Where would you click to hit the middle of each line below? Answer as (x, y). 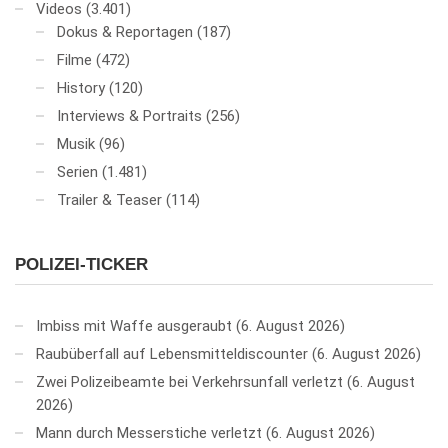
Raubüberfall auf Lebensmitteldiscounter (172, 353)
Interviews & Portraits (129, 115)
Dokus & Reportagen (125, 31)
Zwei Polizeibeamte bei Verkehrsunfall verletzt (189, 381)
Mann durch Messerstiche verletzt (149, 432)
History (81, 87)
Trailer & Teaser (109, 199)
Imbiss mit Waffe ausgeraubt (134, 325)
